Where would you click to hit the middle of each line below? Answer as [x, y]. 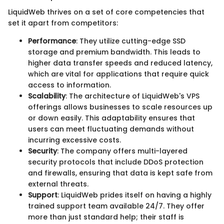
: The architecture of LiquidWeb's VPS [132, 96]
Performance [52, 41]
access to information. [69, 85]
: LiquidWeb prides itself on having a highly [134, 195]
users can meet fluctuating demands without [111, 129]
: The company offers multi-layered [122, 151]
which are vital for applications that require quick [118, 74]
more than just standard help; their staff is [106, 217]
